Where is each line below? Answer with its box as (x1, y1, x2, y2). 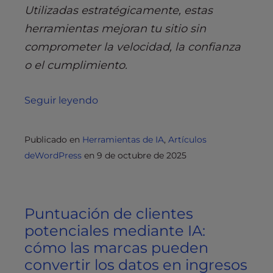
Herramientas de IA (82, 133, 164, 145)
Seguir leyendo (24, 94, 98, 106)
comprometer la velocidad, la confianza (24, 40, 241, 54)
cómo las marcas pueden (24, 238, 208, 257)
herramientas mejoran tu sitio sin (24, 21, 206, 35)
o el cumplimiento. (24, 58, 127, 72)
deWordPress (24, 149, 84, 161)
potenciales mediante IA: (24, 221, 205, 239)
